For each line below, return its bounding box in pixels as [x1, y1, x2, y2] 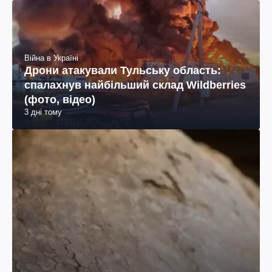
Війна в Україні [24, 53, 78, 63]
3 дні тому [24, 107, 62, 117]
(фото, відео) [24, 93, 95, 106]
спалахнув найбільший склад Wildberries [24, 79, 246, 92]
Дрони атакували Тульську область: [24, 64, 221, 77]
